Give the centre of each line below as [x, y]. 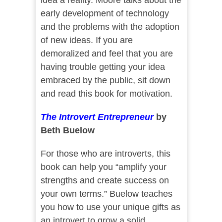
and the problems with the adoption [110, 27]
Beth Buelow [67, 131]
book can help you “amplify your [103, 167]
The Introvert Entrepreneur [97, 117]
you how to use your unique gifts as [110, 207]
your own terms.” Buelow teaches [106, 194]
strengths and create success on [105, 181]
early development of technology [105, 14]
